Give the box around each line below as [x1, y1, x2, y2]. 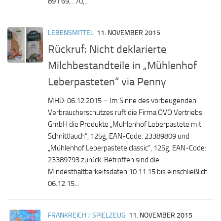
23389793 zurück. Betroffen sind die [48, 155, 159, 165]
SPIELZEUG [92, 211, 126, 220]
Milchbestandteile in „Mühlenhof [48, 59, 197, 73]
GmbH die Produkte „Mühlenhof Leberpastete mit [48, 120, 201, 129]
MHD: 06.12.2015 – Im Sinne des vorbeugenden [48, 96, 196, 106]
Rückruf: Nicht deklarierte [48, 42, 166, 56]
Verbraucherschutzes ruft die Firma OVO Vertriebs [48, 108, 202, 117]
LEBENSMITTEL [48, 28, 94, 37]
